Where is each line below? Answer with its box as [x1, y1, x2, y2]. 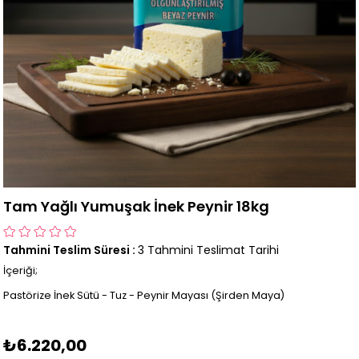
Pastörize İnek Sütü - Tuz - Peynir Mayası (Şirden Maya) [3, 288, 285, 302]
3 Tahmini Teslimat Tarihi [138, 242, 280, 259]
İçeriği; [3, 264, 38, 278]
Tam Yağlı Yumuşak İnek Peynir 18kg [3, 196, 270, 217]
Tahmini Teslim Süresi [3, 242, 131, 259]
